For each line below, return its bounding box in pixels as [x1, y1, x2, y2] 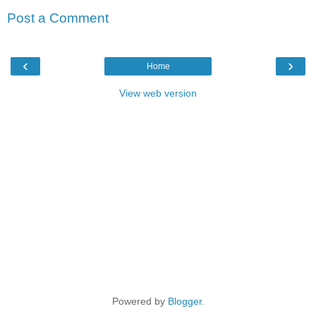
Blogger [167, 296, 202, 308]
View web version [119, 87, 197, 99]
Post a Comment [7, 10, 109, 25]
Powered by [111, 296, 168, 308]
